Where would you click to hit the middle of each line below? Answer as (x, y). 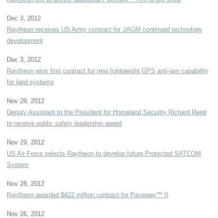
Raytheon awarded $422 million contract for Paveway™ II (88, 195)
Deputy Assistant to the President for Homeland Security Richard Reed (107, 112)
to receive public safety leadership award (64, 123)
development (25, 40)
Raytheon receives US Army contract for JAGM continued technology (105, 29)
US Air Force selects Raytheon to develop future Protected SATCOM (104, 153)
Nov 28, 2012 (26, 183)
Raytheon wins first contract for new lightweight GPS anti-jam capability (108, 71)
